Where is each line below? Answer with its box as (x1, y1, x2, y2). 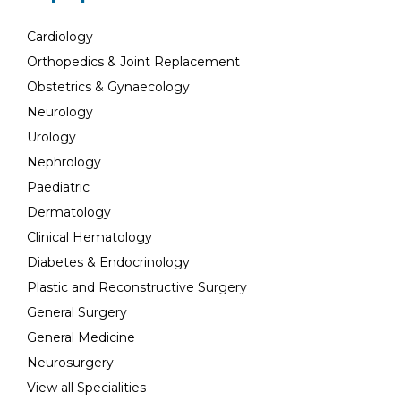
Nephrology (27, 154, 101, 170)
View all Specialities (27, 380, 146, 396)
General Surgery (27, 304, 127, 320)
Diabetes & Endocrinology (27, 254, 190, 270)
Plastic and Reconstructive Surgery (27, 279, 247, 295)
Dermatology (27, 204, 111, 220)
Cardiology (27, 29, 93, 45)
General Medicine (27, 329, 135, 346)
